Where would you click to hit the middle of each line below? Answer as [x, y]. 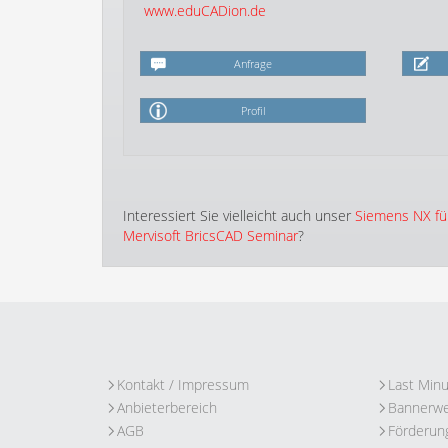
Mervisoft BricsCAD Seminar [210, 235]
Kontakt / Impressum [183, 384]
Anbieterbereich [167, 407]
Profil [253, 110]
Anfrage [253, 63]
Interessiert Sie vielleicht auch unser [239, 215]
